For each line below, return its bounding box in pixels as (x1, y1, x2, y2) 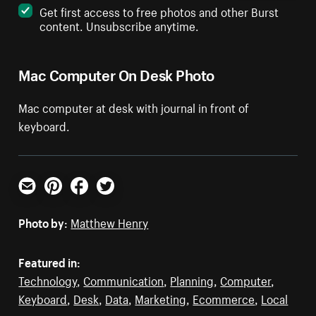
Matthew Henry (71, 212, 149, 231)
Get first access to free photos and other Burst (39, 1, 279, 20)
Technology (18, 270, 78, 289)
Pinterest (44, 190, 91, 209)
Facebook (70, 190, 121, 209)
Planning (170, 270, 214, 289)
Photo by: (18, 212, 68, 231)
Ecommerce (193, 288, 255, 308)
